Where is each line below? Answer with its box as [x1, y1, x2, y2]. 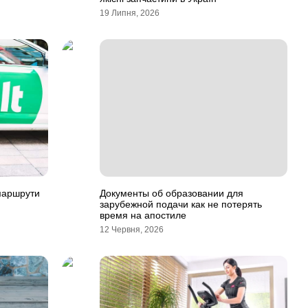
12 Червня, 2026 [100, 225, 164, 234]
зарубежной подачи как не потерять [100, 199, 262, 210]
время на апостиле [100, 210, 186, 221]
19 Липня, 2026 [100, 8, 159, 18]
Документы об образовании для [100, 188, 243, 199]
